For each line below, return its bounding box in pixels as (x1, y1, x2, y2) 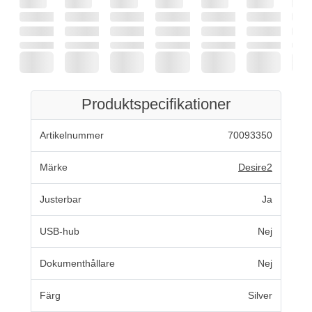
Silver (248, 289, 272, 301)
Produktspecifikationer (81, 95, 231, 113)
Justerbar (40, 193, 81, 205)
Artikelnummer (40, 129, 104, 141)
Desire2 (238, 161, 272, 173)
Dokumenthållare (40, 257, 115, 269)
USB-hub (40, 225, 79, 237)
